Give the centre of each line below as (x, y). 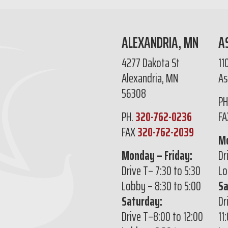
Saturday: (142, 202)
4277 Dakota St (151, 63)
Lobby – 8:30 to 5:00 (161, 186)
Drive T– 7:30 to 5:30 (161, 171)
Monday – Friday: (157, 156)
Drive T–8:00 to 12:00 (162, 217)
